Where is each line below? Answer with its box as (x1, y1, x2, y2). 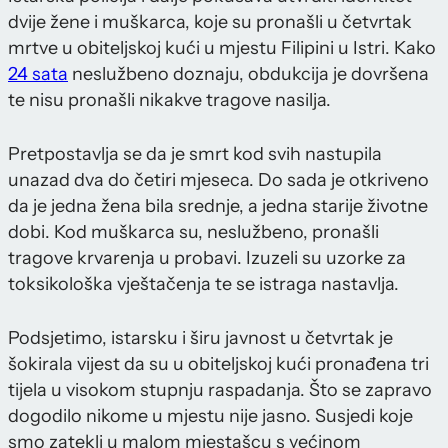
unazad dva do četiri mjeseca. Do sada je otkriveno (8, 169, 429, 192)
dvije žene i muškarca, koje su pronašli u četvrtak (8, 11, 412, 34)
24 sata (8, 63, 68, 86)
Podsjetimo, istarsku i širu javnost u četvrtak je (8, 327, 393, 350)
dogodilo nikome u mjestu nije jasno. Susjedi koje (8, 405, 413, 428)
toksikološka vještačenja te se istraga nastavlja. (8, 273, 399, 296)
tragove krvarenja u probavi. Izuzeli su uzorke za (8, 247, 406, 270)
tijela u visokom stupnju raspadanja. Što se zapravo (8, 379, 432, 402)
